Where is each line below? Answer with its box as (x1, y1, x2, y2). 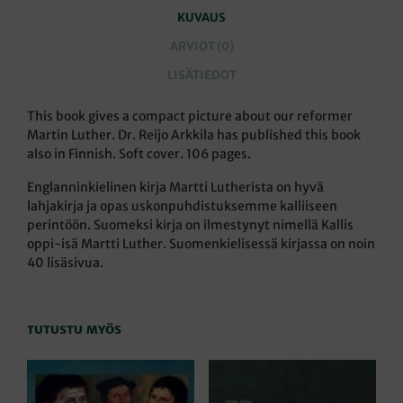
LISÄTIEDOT (166, 67, 237, 83)
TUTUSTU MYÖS (27, 322, 121, 338)
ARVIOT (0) (169, 38, 234, 54)
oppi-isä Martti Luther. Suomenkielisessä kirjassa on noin (27, 236, 375, 253)
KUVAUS (177, 9, 226, 25)
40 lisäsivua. (27, 255, 103, 272)
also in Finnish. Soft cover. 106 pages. (27, 146, 251, 163)
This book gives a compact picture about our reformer (27, 108, 353, 125)
